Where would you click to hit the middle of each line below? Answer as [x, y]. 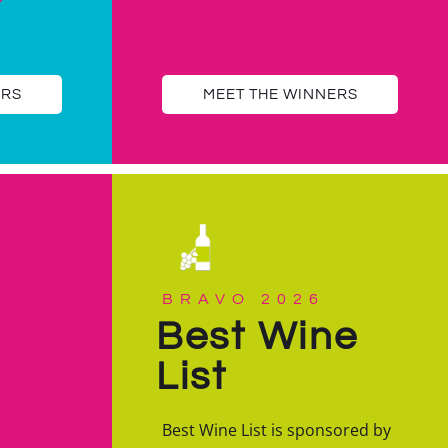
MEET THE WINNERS [280, 95]
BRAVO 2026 [243, 299]
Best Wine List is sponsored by [276, 430]
